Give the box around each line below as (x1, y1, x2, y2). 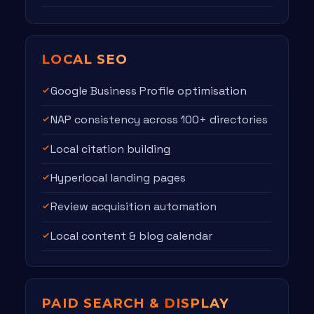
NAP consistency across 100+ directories (50, 112, 268, 128)
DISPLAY (163, 294, 230, 311)
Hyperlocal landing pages (50, 170, 186, 185)
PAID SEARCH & (41, 294, 164, 311)
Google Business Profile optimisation (50, 83, 247, 98)
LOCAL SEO (41, 51, 128, 68)
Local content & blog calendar (50, 228, 213, 243)
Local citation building (50, 141, 171, 156)
